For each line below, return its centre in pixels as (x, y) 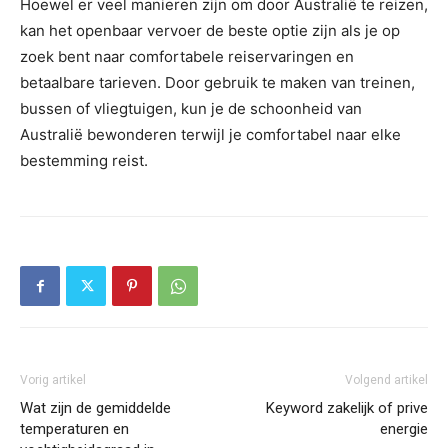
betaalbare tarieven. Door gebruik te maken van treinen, (217, 83)
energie (404, 429)
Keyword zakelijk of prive (347, 408)
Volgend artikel (386, 380)
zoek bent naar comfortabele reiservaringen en (187, 57)
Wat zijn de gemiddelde (95, 408)
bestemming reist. (84, 161)
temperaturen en (74, 429)
